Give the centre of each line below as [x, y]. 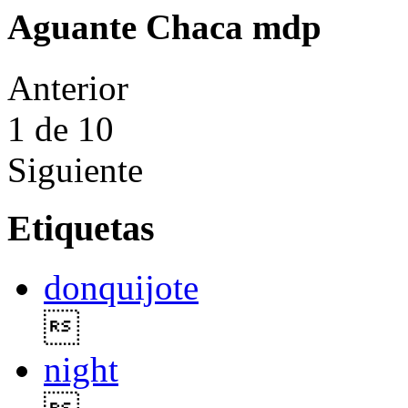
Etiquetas [81, 229]
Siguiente [75, 169]
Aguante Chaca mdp [164, 27]
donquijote [121, 288]
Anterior [68, 87]
